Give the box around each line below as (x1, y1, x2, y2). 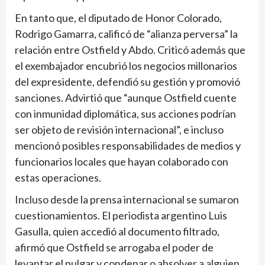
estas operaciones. (15, 171, 101, 185)
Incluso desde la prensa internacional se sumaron (15, 193, 239, 206)
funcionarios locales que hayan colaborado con (15, 155, 228, 169)
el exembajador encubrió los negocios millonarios (15, 59, 237, 73)
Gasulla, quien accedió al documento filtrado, (15, 225, 219, 238)
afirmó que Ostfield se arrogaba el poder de (15, 241, 214, 254)
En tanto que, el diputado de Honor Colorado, (15, 11, 222, 25)
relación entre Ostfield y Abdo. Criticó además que (15, 43, 245, 57)
